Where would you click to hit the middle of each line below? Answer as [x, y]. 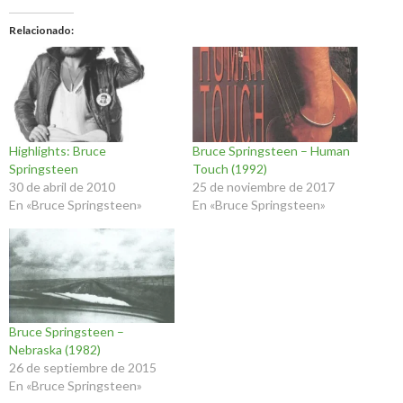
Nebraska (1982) [55, 349]
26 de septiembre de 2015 [83, 367]
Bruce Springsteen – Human [271, 150]
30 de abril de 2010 [62, 186]
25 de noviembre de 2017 [264, 186]
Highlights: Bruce [58, 150]
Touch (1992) [230, 168]
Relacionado [40, 31]
